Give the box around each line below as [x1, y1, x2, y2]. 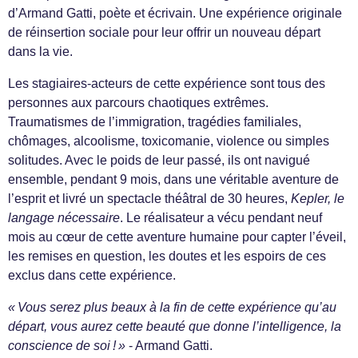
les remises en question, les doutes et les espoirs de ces [8, 249, 326, 263]
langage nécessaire [8, 211, 120, 225]
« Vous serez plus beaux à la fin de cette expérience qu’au [8, 300, 336, 314]
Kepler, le [291, 192, 344, 205]
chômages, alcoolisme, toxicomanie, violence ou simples [8, 134, 329, 148]
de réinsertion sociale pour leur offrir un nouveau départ [8, 26, 320, 39]
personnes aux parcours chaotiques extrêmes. [8, 96, 268, 109]
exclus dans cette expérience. [8, 268, 176, 282]
